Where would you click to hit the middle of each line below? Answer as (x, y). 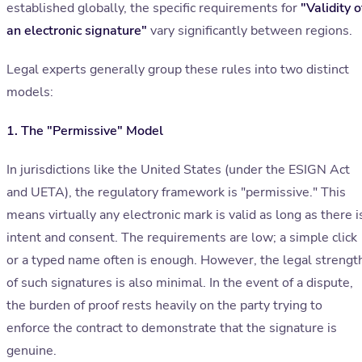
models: (30, 93)
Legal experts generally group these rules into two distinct (178, 70)
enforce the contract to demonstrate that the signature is (172, 328)
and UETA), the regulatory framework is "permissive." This (176, 193)
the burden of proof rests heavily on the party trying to (164, 306)
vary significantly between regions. (250, 31)
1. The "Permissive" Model (85, 131)
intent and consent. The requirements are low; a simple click (182, 238)
